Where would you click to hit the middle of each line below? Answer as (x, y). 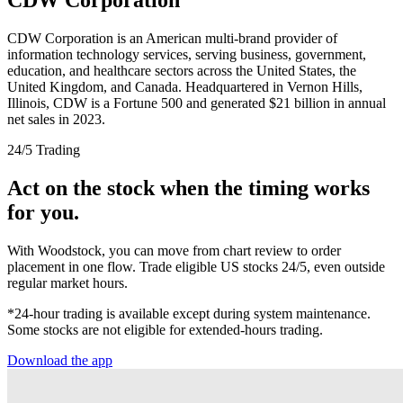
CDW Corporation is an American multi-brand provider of (172, 38)
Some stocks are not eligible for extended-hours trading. (165, 329)
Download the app (60, 360)
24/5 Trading (44, 149)
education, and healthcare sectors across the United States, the (182, 70)
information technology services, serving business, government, (187, 54)
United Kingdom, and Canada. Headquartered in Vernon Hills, (185, 86)
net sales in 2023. (56, 119)
